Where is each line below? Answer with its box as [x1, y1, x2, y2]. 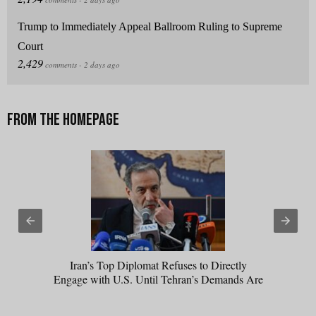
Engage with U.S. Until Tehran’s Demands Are [53, 272, 263, 287]
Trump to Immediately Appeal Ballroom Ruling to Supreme [18, 20, 282, 33]
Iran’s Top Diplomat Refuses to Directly [69, 257, 247, 273]
